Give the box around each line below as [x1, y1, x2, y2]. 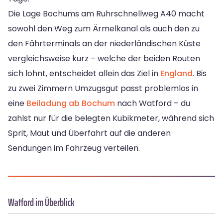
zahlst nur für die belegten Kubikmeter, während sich [8, 112, 214, 124]
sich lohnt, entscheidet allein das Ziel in [8, 68, 160, 80]
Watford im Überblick [8, 194, 75, 211]
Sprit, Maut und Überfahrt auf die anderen [8, 127, 171, 139]
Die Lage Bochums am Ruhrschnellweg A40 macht [8, 8, 205, 20]
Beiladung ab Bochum [26, 98, 115, 110]
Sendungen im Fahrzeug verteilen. [8, 142, 140, 154]
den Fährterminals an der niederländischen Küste [8, 38, 201, 50]
